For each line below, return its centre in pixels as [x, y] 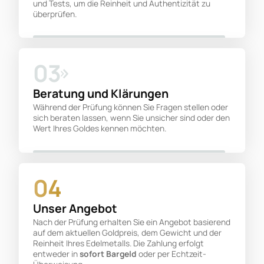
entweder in [57, 254]
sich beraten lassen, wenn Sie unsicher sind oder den [132, 118]
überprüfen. [55, 14]
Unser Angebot [75, 209]
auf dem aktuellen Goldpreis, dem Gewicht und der [128, 233]
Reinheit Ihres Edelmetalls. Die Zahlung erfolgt [119, 243]
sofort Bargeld [108, 254]
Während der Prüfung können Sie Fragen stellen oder [131, 107]
